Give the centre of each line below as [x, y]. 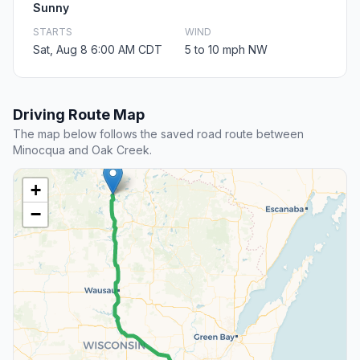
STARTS [53, 32]
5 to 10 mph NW [226, 50]
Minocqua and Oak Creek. [82, 150]
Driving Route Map [79, 115]
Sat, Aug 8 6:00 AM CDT [98, 50]
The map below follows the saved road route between [158, 134]
